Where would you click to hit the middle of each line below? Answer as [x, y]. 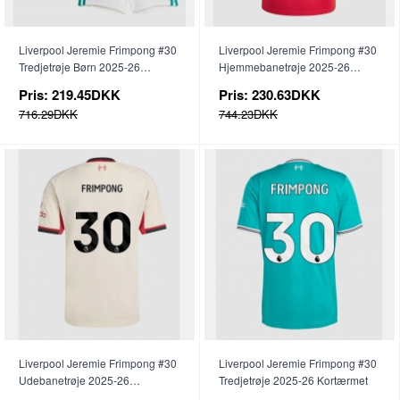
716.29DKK [48, 114]
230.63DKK [286, 95]
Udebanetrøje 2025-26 [74, 380]
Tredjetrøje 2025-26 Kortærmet [293, 380]
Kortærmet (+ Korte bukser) [84, 84]
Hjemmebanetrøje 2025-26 [284, 67]
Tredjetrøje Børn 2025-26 [79, 67]
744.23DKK [248, 114]
